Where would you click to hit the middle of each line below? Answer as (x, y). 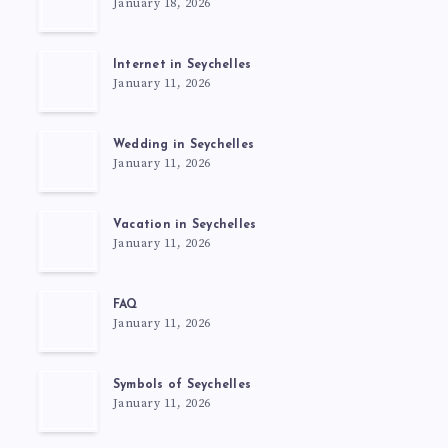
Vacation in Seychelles (184, 225)
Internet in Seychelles (182, 65)
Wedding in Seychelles (183, 145)
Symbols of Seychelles (181, 385)
